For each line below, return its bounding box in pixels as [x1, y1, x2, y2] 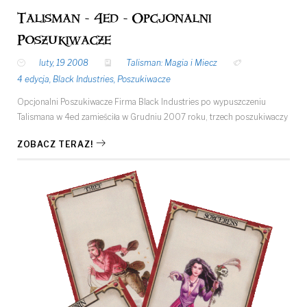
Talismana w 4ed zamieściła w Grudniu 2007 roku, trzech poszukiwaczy [17, 112, 288, 123]
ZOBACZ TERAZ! [17, 139, 93, 150]
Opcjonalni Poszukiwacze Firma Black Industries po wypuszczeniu [17, 97, 266, 108]
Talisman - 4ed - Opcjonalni [17, 14, 211, 23]
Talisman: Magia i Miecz [126, 58, 217, 69]
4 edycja [17, 74, 49, 85]
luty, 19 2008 [39, 58, 88, 69]
